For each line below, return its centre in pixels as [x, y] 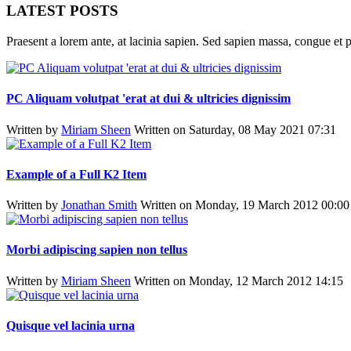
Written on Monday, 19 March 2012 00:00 [245, 205]
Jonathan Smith [99, 205]
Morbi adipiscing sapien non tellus [97, 250]
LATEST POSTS [62, 11]
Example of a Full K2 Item [76, 174]
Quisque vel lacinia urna [71, 326]
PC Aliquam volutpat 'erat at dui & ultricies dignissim [148, 99]
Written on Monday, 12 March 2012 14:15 [239, 280]
